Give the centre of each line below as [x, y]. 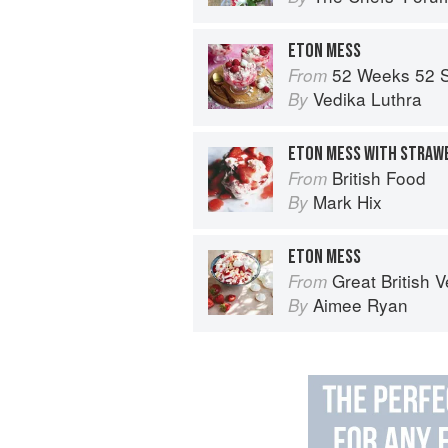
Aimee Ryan [360, 304]
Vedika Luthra [367, 98]
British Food [379, 177]
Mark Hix [347, 201]
